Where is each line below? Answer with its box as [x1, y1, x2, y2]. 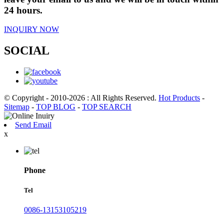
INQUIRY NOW [4, 25, 59, 34]
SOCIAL [4, 44, 49, 57]
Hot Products [158, 93, 200, 102]
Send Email [15, 120, 51, 129]
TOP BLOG [36, 102, 75, 111]
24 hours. [4, 4, 42, 15]
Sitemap [4, 102, 29, 111]
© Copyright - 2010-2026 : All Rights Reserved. [4, 93, 158, 102]
